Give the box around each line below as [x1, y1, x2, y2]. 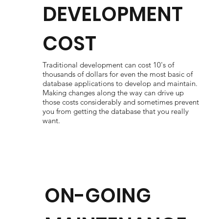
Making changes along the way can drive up [42, 88, 184, 97]
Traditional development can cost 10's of [42, 60, 174, 69]
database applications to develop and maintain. [42, 79, 197, 88]
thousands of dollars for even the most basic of [42, 69, 193, 79]
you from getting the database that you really [42, 107, 189, 116]
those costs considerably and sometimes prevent [42, 97, 199, 107]
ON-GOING [44, 182, 152, 209]
